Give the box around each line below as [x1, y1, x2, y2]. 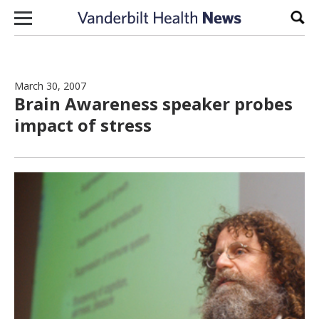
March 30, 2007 [14, 79, 86, 93]
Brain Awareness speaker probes [14, 92, 293, 115]
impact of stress [14, 113, 152, 137]
